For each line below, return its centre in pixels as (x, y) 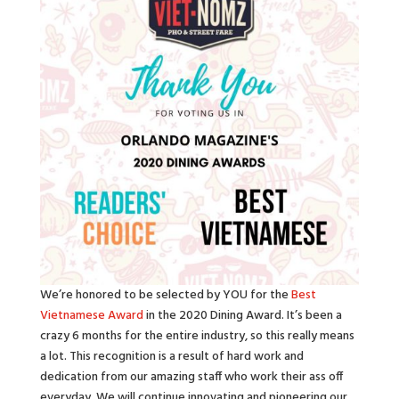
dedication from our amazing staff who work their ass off (191, 377)
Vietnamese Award (91, 315)
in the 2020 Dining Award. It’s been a (242, 315)
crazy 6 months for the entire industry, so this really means (197, 336)
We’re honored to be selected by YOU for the (165, 295)
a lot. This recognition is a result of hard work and (171, 356)
